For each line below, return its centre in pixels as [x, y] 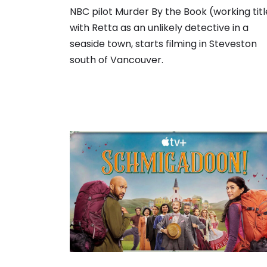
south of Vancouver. [117, 60]
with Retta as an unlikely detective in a [159, 28]
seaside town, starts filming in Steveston [163, 44]
